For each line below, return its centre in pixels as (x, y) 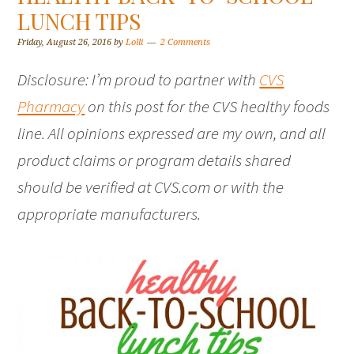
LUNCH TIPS (79, 21)
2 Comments (186, 42)
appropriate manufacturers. (109, 214)
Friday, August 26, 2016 (65, 42)
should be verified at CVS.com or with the (151, 187)
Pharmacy (51, 106)
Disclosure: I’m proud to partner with (139, 79)
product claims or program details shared (154, 160)
